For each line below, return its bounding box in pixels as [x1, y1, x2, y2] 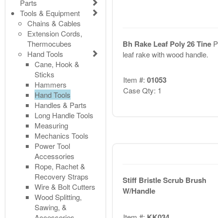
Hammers [35, 79, 67, 90]
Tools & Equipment [20, 7, 80, 18]
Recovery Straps [35, 171, 89, 182]
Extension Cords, [27, 28, 82, 38]
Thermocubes [27, 38, 72, 49]
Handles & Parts [35, 99, 87, 110]
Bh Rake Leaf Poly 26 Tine [122, 38, 213, 49]
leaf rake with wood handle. [122, 49, 208, 59]
